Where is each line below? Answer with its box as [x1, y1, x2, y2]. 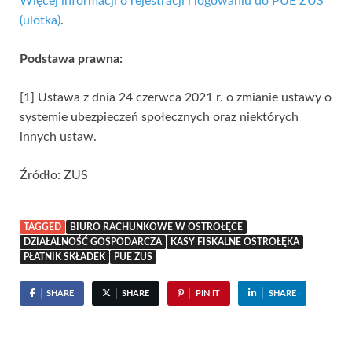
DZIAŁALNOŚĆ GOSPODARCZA [24, 236, 162, 247]
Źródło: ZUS [20, 168, 88, 181]
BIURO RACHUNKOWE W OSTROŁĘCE [70, 222, 243, 232]
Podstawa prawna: [20, 52, 123, 65]
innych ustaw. [20, 130, 97, 143]
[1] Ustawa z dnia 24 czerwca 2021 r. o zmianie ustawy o [20, 90, 332, 104]
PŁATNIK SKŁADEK [24, 251, 105, 262]
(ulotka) [20, 13, 60, 27]
